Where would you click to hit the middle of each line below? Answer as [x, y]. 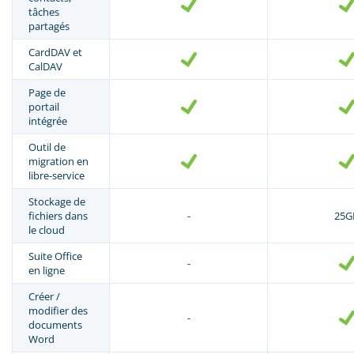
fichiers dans [58, 215]
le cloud [47, 230]
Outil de [47, 147]
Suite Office [55, 256]
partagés [49, 26]
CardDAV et [55, 52]
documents [55, 324]
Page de [47, 92]
